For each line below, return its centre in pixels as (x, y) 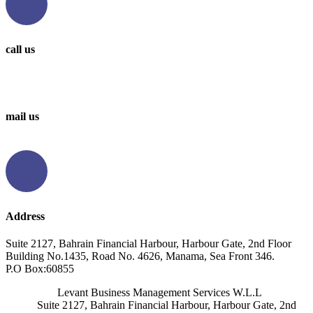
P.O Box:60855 (40, 268)
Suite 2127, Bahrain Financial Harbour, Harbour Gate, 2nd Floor (148, 243)
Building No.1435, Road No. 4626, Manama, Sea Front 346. (140, 256)
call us (20, 49)
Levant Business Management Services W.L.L (156, 292)
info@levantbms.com (53, 144)
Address (25, 216)
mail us (22, 117)
